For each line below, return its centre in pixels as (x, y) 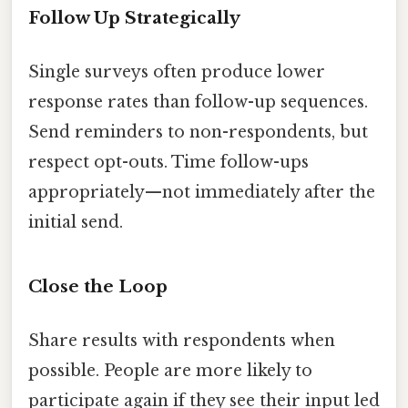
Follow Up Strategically (134, 17)
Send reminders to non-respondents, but (198, 132)
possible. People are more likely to (170, 370)
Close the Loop (98, 286)
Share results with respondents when (182, 340)
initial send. (76, 222)
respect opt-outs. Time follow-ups (168, 162)
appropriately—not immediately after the (202, 192)
